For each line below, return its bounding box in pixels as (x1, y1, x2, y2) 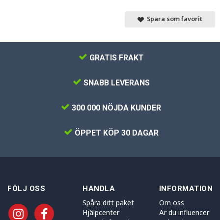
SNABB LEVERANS (81, 78, 150, 88)
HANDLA (82, 184, 115, 193)
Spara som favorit (144, 15, 202, 24)
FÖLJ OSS (7, 184, 45, 193)
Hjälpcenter (82, 208, 120, 218)
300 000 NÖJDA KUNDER (70, 103, 161, 113)
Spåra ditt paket (82, 198, 135, 208)
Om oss (159, 198, 184, 208)
